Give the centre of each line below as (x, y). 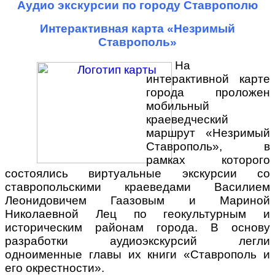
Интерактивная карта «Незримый (137, 29)
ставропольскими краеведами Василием (137, 187)
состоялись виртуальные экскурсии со (137, 173)
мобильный (178, 106)
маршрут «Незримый (208, 133)
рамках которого (208, 160)
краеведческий (187, 119)
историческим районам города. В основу (137, 227)
